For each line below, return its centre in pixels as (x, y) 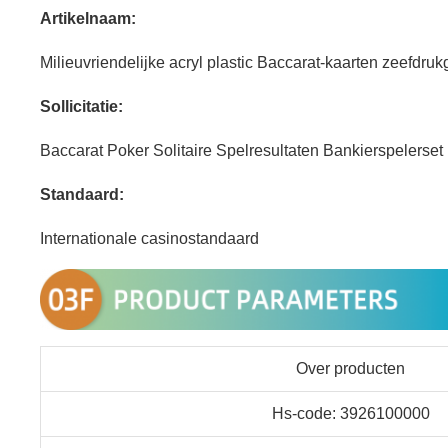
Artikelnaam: (88, 19)
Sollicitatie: (81, 107)
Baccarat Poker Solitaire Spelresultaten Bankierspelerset (241, 151)
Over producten (350, 368)
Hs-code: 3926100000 (350, 413)
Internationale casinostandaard (149, 239)
